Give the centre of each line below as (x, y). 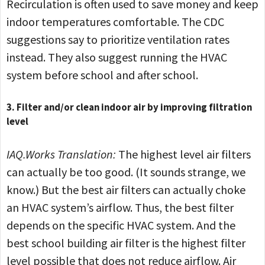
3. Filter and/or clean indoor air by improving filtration (129, 107)
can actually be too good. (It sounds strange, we (126, 172)
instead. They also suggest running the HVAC (117, 57)
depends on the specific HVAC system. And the (121, 225)
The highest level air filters (185, 154)
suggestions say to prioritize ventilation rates (118, 40)
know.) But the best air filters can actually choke (126, 189)
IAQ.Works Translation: (62, 154)
